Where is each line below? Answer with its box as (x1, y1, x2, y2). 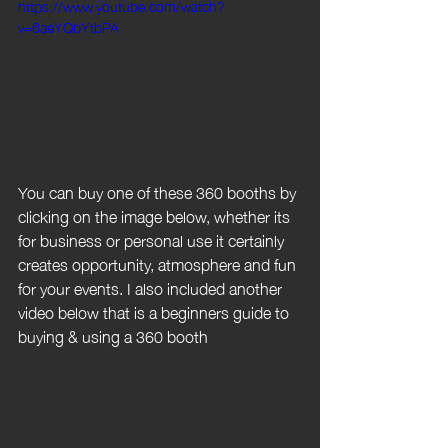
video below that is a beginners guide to (18, 296, 293, 326)
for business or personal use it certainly (18, 224, 288, 254)
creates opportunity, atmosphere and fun (18, 248, 300, 278)
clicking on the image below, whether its (18, 200, 294, 230)
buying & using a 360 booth (18, 320, 208, 350)
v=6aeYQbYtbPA (18, 13, 119, 40)
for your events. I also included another (18, 272, 286, 302)
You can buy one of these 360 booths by (18, 176, 300, 206)
